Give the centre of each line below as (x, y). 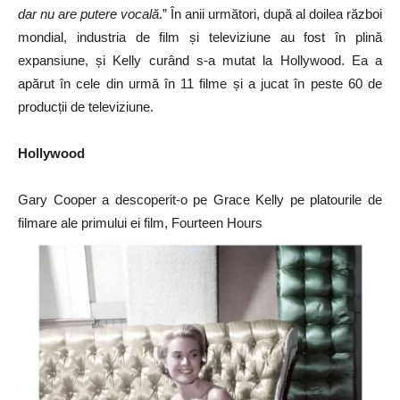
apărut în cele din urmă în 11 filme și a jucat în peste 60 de (200, 84)
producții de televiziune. (86, 107)
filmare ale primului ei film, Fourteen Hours (140, 223)
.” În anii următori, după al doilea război (271, 14)
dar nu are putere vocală (88, 14)
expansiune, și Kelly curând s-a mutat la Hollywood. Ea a (200, 61)
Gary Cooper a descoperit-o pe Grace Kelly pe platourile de (200, 200)
